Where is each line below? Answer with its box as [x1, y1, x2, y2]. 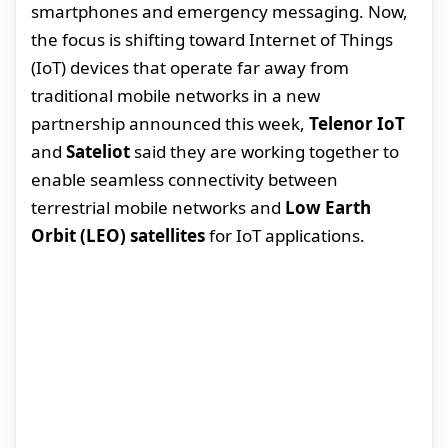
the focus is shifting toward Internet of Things [31, 28, 393, 52]
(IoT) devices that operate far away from [31, 56, 349, 80]
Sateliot [66, 140, 130, 164]
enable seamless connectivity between [31, 168, 338, 192]
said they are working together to [130, 140, 399, 164]
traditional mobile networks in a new [31, 84, 320, 108]
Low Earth [285, 196, 371, 220]
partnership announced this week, [31, 112, 309, 136]
